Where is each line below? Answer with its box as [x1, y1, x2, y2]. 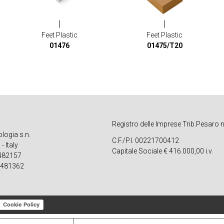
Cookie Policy [3, 200, 39, 208]
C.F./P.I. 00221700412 [112, 136, 179, 144]
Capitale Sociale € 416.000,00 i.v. [112, 146, 213, 155]
